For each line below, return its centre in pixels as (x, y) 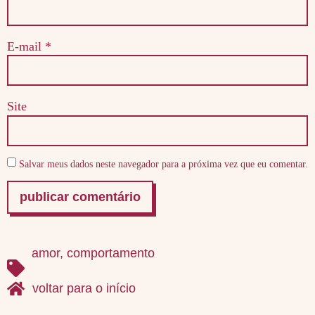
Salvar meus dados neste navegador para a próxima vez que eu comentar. (163, 164)
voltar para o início (84, 288)
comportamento (111, 253)
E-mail (26, 46)
